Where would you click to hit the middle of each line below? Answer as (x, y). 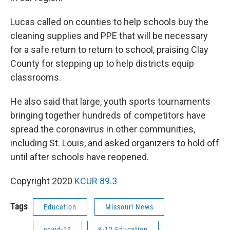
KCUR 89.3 (96, 181)
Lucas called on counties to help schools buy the (109, 22)
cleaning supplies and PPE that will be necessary (109, 36)
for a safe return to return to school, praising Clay (109, 50)
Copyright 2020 (42, 181)
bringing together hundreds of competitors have (108, 116)
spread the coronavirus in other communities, (103, 129)
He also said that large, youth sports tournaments (110, 102)
